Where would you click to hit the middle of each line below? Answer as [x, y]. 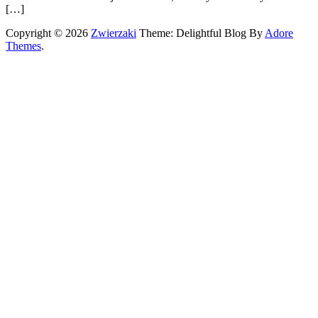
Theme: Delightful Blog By [201, 33]
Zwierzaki [114, 33]
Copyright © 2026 [48, 33]
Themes [23, 46]
